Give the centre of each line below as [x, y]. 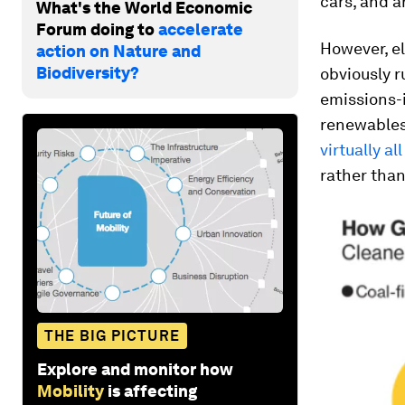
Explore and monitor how [135, 369]
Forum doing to [97, 29]
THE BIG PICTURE [112, 335]
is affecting [152, 391]
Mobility [71, 391]
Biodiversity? [88, 72]
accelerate [201, 29]
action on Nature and [118, 51]
